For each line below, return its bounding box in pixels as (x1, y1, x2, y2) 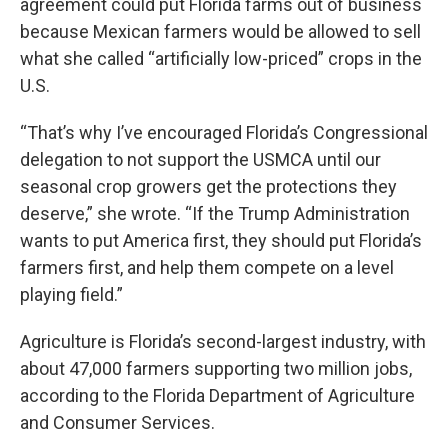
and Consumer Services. (20, 411, 215, 433)
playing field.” (20, 283, 131, 305)
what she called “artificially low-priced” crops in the (20, 47, 422, 69)
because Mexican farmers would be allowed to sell (20, 20, 421, 42)
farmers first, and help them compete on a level (20, 256, 394, 278)
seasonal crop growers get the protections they (20, 175, 397, 197)
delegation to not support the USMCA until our (20, 148, 381, 170)
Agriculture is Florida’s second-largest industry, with (20, 330, 426, 352)
